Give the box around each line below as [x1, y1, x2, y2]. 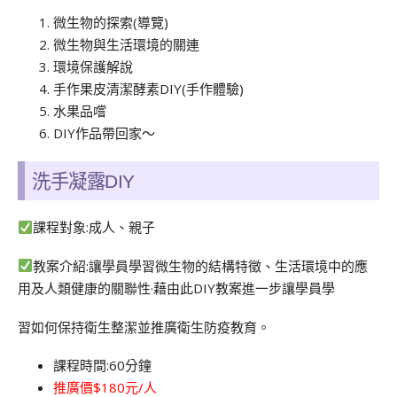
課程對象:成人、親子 [33, 218, 156, 237]
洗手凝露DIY [32, 171, 135, 193]
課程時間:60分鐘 [53, 356, 152, 375]
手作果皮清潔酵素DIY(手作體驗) [53, 80, 244, 98]
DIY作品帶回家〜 [53, 124, 155, 143]
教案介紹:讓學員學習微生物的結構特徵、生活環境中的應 [33, 256, 369, 275]
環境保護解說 [53, 58, 133, 76]
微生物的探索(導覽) [53, 13, 168, 32]
